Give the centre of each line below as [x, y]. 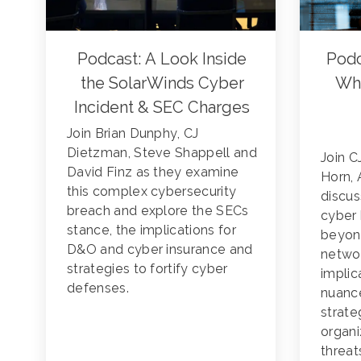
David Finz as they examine [153, 172]
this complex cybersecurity [152, 191]
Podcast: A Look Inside [162, 58]
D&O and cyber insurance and [160, 249]
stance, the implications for [151, 230]
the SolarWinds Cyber [162, 83]
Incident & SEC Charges [162, 107]
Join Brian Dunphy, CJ [133, 133]
